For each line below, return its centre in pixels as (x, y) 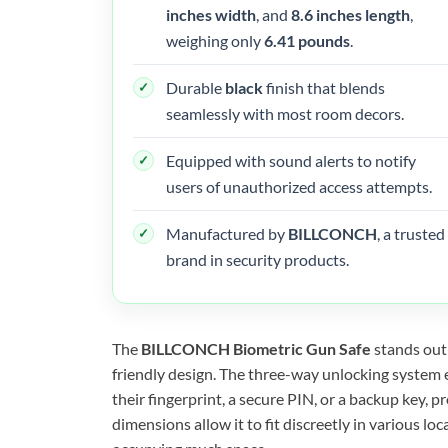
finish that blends (324, 87)
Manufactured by (227, 233)
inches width (211, 14)
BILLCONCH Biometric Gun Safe (256, 348)
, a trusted (411, 233)
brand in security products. (257, 259)
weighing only (215, 40)
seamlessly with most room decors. (285, 113)
